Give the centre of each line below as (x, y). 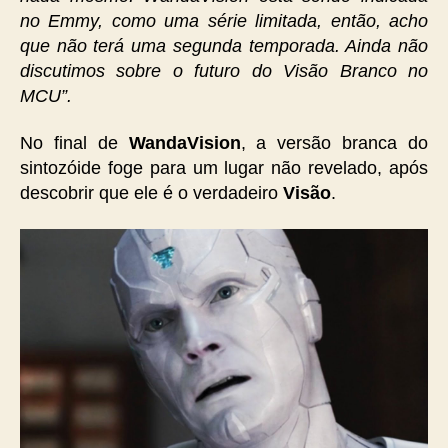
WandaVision (184, 143)
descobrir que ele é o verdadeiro (151, 193)
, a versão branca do (334, 143)
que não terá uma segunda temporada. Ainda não (224, 45)
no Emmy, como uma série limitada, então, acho (224, 20)
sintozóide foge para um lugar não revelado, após (224, 168)
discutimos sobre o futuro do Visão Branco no (224, 70)
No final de (74, 143)
